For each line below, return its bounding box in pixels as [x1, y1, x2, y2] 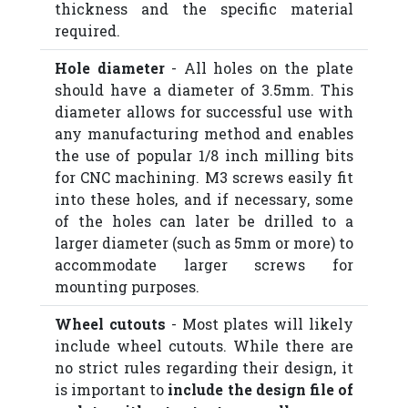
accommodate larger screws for [55, 254, 353, 274]
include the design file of [168, 379, 354, 399]
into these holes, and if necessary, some [55, 189, 353, 209]
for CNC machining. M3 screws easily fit [55, 167, 353, 187]
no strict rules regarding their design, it [55, 357, 353, 377]
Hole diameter [55, 57, 165, 77]
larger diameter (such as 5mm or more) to [55, 232, 353, 252]
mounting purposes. [55, 276, 199, 296]
